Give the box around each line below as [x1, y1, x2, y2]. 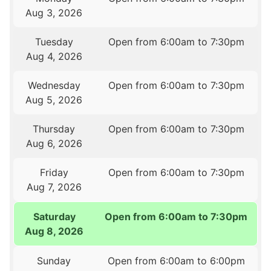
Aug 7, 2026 [26, 181, 82, 194]
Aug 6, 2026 [25, 137, 82, 150]
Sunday [37, 255, 71, 267]
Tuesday [34, 36, 73, 48]
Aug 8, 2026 [25, 225, 84, 238]
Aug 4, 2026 [25, 50, 82, 63]
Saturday [33, 211, 76, 223]
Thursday [33, 123, 76, 135]
